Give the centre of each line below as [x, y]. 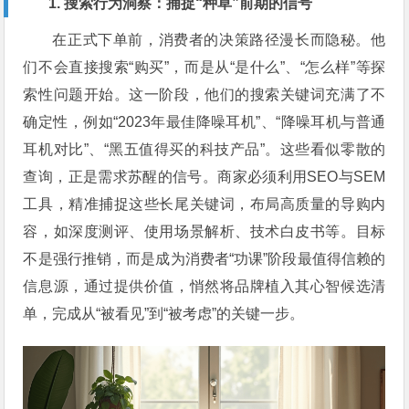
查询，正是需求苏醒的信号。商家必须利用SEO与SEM [204, 177]
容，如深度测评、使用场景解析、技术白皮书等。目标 [204, 231]
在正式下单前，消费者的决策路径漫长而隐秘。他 [219, 40]
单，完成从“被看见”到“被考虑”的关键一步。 [164, 314]
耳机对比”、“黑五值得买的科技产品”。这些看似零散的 [204, 149]
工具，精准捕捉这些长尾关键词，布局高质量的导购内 [204, 204]
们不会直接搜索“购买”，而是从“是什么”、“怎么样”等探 [204, 67]
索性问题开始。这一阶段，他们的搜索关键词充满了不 [204, 94]
